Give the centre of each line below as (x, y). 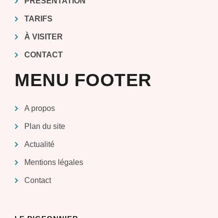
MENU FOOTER (83, 80)
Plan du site (45, 126)
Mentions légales (54, 162)
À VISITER (44, 37)
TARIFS (38, 19)
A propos (40, 108)
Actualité (39, 144)
